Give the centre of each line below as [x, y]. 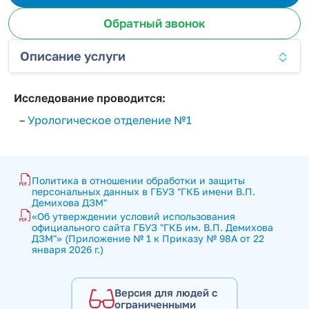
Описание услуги [73, 56]
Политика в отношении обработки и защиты [138, 180]
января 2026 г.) [68, 249]
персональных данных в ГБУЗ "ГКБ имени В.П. [143, 191]
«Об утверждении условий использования [133, 216]
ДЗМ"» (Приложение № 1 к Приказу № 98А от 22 [148, 238]
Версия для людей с [166, 292]
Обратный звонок [154, 23]
